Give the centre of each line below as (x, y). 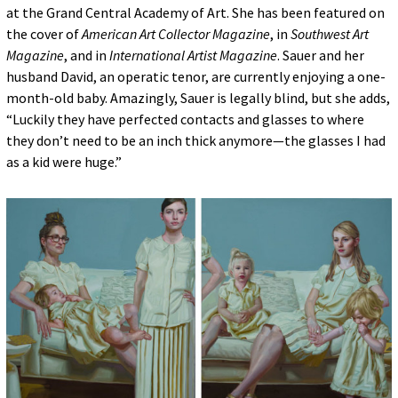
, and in (86, 56)
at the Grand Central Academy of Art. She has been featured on (195, 13)
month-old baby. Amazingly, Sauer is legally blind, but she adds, (198, 98)
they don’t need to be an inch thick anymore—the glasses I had (195, 141)
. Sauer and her (320, 56)
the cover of (44, 34)
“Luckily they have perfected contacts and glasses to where (185, 119)
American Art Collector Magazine (175, 34)
